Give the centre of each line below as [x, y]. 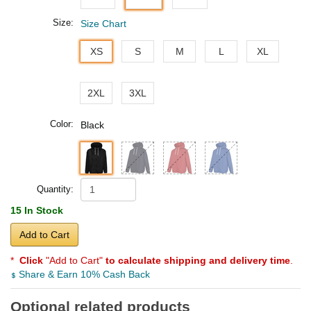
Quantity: [55, 189]
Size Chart [103, 23]
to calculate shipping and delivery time [198, 260]
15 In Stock [37, 210]
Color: [62, 124]
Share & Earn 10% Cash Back [83, 274]
